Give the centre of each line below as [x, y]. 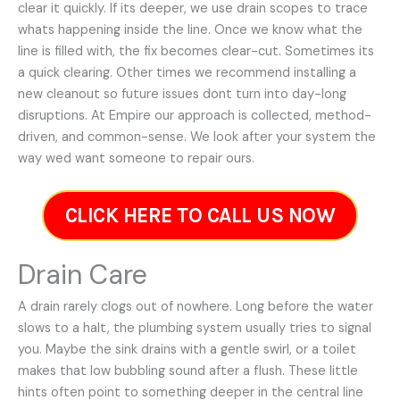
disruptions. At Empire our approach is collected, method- [195, 115]
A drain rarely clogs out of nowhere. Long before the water [196, 306]
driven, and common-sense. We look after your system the [197, 137]
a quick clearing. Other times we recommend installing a [187, 72]
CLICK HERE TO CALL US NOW [200, 215]
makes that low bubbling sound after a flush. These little [188, 371]
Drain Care [83, 274]
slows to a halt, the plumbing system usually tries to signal [195, 328]
